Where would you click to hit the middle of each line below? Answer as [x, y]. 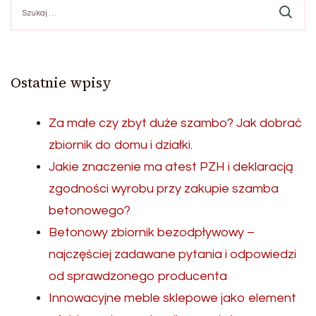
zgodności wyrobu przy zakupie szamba [164, 188]
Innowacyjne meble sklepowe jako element [172, 298]
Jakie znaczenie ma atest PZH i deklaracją [171, 166]
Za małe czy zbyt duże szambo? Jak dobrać [175, 123]
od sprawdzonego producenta [138, 276]
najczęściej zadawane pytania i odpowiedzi [172, 254]
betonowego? [90, 210]
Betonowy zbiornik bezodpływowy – [152, 232]
